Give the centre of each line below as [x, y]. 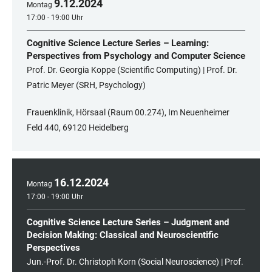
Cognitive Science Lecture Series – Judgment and [128, 223]
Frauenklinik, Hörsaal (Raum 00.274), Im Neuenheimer [128, 113]
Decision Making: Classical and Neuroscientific [123, 235]
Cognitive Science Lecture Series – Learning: [118, 43]
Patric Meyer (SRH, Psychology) [86, 85]
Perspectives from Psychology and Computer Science [136, 56]
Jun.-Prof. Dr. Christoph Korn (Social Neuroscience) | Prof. [135, 262]
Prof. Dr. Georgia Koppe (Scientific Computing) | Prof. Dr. [132, 70]
